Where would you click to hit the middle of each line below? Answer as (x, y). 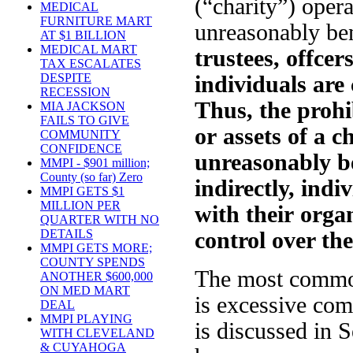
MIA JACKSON (83, 106)
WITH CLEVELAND (97, 333)
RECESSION (75, 92)
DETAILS (67, 234)
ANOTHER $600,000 (97, 277)
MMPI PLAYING (86, 319)
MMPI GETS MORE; (96, 248)
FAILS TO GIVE (85, 121)
